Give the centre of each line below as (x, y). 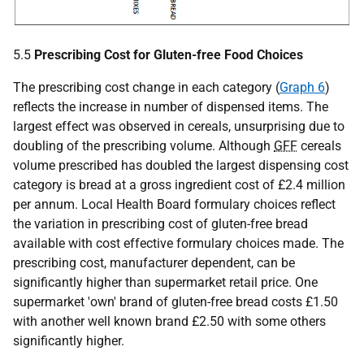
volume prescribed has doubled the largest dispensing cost (181, 165)
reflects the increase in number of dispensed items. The (171, 106)
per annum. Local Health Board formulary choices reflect (174, 204)
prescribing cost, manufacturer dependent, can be (154, 262)
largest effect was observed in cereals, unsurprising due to (179, 126)
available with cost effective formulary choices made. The (178, 243)
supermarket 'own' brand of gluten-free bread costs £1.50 (175, 301)
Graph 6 (302, 87)
